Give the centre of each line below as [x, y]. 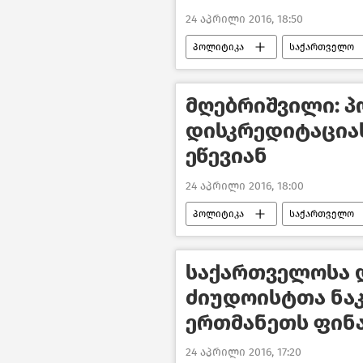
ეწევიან [226, 156]
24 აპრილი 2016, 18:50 [244, 19]
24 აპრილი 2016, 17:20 [243, 352]
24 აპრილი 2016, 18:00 [245, 186]
